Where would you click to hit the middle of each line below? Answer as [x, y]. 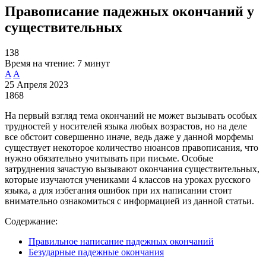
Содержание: [31, 221]
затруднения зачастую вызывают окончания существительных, [132, 169]
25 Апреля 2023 [37, 84]
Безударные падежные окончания [96, 252]
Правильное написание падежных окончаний [121, 241]
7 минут [94, 63]
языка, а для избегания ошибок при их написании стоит [118, 190]
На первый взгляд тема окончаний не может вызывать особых [131, 115]
